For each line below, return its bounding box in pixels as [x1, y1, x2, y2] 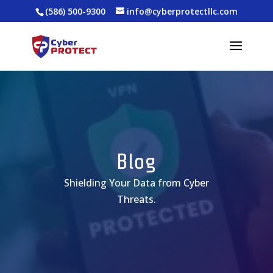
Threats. [116, 193, 156, 206]
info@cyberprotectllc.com [126, 5, 238, 17]
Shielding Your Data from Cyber [63, 176, 209, 190]
